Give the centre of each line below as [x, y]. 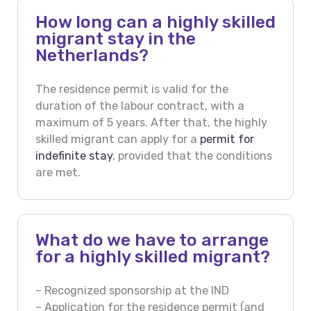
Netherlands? [92, 56]
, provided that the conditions [192, 155]
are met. [58, 172]
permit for [227, 139]
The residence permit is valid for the [132, 89]
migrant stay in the [115, 39]
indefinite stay [74, 155]
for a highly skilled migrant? [152, 257]
